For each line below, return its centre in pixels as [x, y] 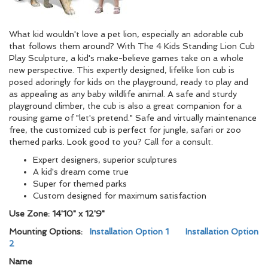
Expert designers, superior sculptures [105, 160]
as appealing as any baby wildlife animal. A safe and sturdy [123, 94]
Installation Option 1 [130, 232]
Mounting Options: [49, 232]
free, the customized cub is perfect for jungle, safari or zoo [125, 130]
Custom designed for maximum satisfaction [120, 196]
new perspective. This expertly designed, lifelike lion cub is [122, 70]
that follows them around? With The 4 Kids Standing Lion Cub [132, 46]
